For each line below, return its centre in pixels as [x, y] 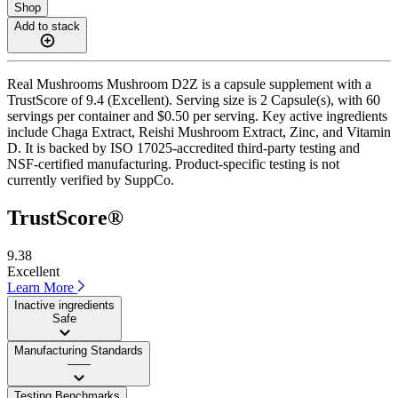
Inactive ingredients [64, 305]
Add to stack [47, 26]
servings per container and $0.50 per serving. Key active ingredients [197, 115]
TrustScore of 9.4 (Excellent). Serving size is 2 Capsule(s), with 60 [194, 99]
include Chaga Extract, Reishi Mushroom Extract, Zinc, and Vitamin [199, 131]
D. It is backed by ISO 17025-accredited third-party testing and [183, 147]
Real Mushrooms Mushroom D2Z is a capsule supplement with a [189, 84]
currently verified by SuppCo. [91, 179]
